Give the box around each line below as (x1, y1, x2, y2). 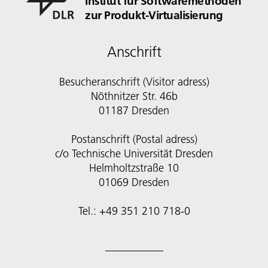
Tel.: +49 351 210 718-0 (78, 204, 190, 218)
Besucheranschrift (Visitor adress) (59, 75, 209, 89)
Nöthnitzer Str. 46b (90, 89, 178, 103)
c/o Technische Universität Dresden (55, 147, 213, 161)
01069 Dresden (99, 175, 169, 190)
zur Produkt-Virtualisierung (85, 8, 223, 23)
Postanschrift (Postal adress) (71, 132, 197, 147)
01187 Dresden (99, 103, 169, 118)
